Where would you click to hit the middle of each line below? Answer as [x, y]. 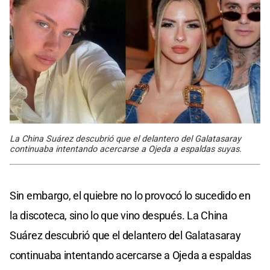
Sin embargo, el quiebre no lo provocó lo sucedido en [130, 196]
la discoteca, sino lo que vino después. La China [119, 216]
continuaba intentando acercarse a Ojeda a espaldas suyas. [126, 149]
